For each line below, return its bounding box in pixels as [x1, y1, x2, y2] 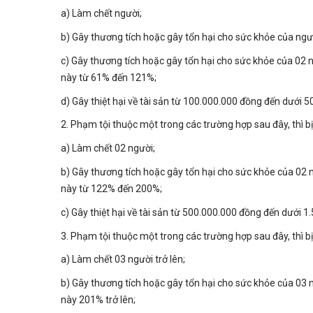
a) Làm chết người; [61, 8, 142, 20]
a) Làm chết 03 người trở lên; [61, 254, 185, 265]
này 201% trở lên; [61, 294, 136, 306]
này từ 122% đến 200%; [61, 182, 162, 194]
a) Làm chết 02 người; [61, 143, 155, 154]
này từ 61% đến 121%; [61, 71, 156, 83]
